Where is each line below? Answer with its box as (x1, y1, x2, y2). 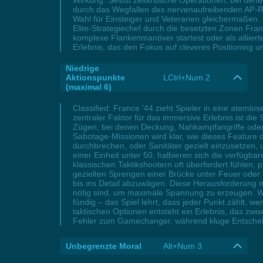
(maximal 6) (66, 82, 112, 92)
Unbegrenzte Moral (66, 241, 141, 251)
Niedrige (66, 63, 99, 73)
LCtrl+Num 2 (163, 73, 211, 82)
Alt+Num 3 (163, 241, 203, 251)
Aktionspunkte (66, 73, 125, 82)
